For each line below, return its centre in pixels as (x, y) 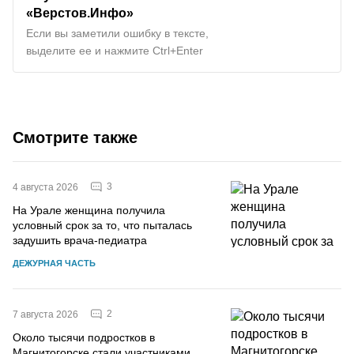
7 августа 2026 (45, 314)
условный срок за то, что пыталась (102, 225)
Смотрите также (75, 137)
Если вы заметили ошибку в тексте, (117, 33)
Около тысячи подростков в (84, 337)
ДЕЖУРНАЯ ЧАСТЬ (54, 263)
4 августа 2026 (45, 187)
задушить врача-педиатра (80, 240)
